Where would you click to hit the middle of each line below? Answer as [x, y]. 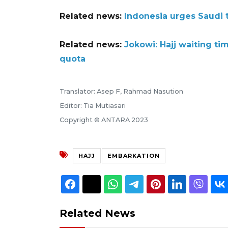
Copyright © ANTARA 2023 [104, 120]
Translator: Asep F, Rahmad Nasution [121, 91]
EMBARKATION [134, 155]
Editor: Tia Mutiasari [93, 105]
